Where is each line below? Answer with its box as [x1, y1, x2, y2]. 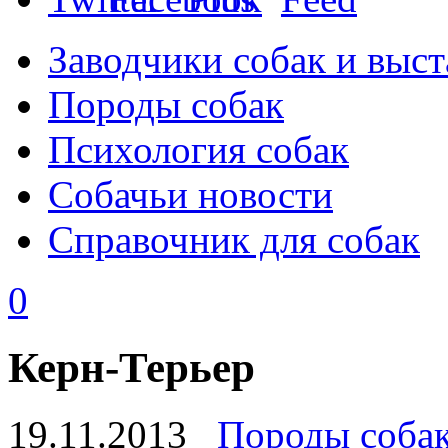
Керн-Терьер [8, 343, 255, 391]
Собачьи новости [48, 173, 333, 216]
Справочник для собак [48, 218, 420, 261]
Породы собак [48, 83, 284, 126]
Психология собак [48, 128, 349, 171]
